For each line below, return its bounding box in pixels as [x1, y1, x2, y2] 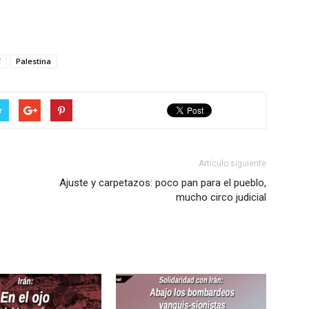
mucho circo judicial [176, 191, 266, 203]
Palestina [16, 56, 51, 66]
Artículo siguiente [199, 159, 266, 168]
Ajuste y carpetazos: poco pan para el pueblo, [59, 177, 266, 189]
